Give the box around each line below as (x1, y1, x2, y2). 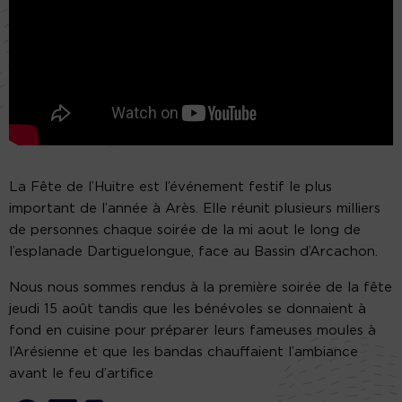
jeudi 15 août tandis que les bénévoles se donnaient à (9, 301, 366, 316)
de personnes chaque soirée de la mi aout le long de (9, 223, 361, 237)
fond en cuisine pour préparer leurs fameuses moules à (9, 323, 376, 337)
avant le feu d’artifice (9, 366, 153, 380)
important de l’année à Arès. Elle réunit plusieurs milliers (9, 201, 380, 215)
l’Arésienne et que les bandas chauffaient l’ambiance (9, 345, 358, 359)
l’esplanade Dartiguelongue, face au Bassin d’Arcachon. (9, 244, 378, 258)
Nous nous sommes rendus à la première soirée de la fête (9, 280, 392, 294)
